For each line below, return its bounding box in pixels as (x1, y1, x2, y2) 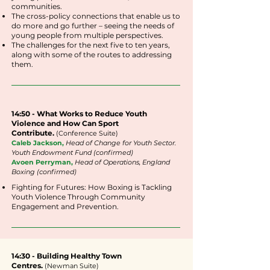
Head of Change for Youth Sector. (66, 139, 176, 147)
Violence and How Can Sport (11, 119, 119, 128)
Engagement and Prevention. (11, 202, 119, 211)
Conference (58, 129, 97, 137)
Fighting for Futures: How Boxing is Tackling (11, 183, 172, 192)
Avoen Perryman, (11, 158, 75, 166)
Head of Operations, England (75, 158, 170, 166)
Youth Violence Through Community (11, 192, 145, 201)
